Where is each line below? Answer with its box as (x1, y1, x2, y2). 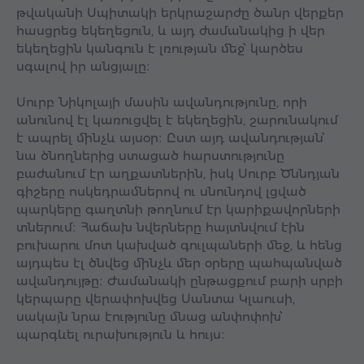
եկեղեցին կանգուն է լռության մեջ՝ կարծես (16, 41, 303, 57)
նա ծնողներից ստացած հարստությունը (16, 148, 284, 164)
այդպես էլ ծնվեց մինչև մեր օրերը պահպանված (16, 255, 342, 271)
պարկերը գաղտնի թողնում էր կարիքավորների (16, 201, 340, 218)
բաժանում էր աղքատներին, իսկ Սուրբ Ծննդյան (16, 166, 340, 182)
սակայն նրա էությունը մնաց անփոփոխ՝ (16, 309, 283, 325)
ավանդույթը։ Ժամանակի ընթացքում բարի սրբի (16, 273, 343, 289)
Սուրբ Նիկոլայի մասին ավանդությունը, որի (16, 94, 307, 110)
